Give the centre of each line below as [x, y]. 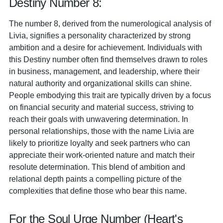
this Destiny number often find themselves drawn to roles [108, 59]
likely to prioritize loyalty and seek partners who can [100, 143]
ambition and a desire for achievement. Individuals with [106, 47]
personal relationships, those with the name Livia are [102, 131]
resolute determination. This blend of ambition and [97, 167]
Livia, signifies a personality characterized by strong [100, 35]
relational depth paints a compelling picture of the [95, 179]
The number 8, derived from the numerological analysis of [110, 23]
